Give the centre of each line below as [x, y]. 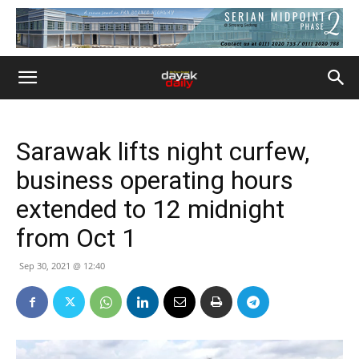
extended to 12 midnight [150, 209]
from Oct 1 [76, 238]
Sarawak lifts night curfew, [163, 151]
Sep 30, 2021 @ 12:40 [62, 266]
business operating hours [155, 180]
